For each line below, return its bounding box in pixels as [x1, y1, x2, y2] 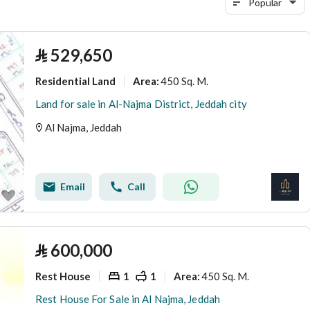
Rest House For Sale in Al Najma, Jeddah [35, 293, 220, 305]
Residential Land [35, 74, 116, 87]
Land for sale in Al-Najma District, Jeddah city [35, 98, 247, 110]
